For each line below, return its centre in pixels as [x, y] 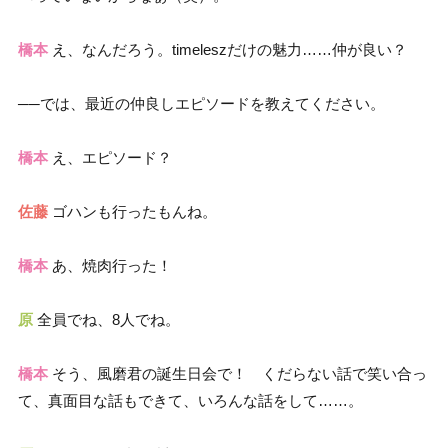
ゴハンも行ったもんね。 [132, 212]
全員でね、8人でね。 [106, 320]
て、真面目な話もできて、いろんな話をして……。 [190, 401]
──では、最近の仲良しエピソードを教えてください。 [201, 104]
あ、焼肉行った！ [110, 266]
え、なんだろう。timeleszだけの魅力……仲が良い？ [227, 50]
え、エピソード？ [110, 158]
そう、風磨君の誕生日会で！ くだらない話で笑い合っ [237, 374]
